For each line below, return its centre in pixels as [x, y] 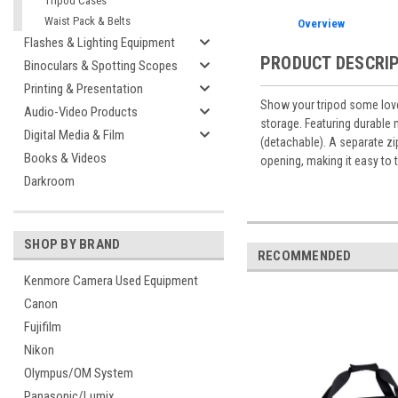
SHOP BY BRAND [72, 244]
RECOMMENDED [304, 255]
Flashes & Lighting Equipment [99, 43]
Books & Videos [65, 158]
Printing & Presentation [84, 89]
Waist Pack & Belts [88, 21]
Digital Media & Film [74, 135]
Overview [322, 24]
